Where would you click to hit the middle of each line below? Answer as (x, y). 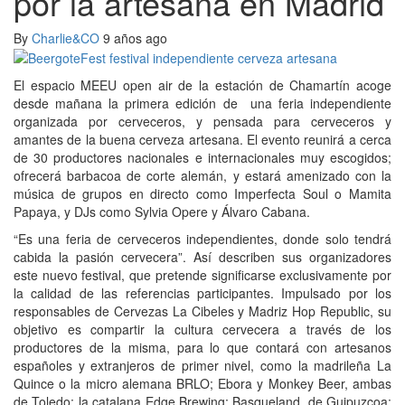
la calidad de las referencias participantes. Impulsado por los (202, 293)
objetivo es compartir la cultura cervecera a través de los (202, 330)
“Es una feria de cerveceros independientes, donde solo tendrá (202, 239)
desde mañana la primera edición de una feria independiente (202, 104)
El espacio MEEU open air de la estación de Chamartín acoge (202, 85)
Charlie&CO (67, 38)
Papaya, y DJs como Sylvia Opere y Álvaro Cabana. (162, 212)
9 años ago (135, 38)
